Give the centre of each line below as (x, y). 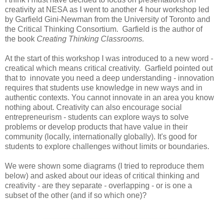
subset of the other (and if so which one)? (76, 195)
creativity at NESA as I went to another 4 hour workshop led (107, 9)
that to (16, 78)
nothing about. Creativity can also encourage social (93, 107)
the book (21, 39)
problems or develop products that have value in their (96, 127)
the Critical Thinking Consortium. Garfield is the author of (104, 29)
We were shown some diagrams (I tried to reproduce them (104, 166)
